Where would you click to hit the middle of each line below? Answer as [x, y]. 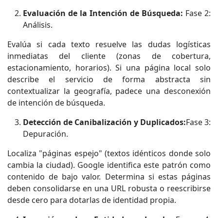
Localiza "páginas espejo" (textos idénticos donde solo [109, 153]
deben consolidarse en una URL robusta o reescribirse [109, 188]
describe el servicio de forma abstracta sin [109, 79]
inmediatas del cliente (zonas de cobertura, [109, 56]
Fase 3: [198, 122]
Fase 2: [198, 13]
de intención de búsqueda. [56, 102]
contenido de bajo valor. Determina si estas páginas [109, 176]
